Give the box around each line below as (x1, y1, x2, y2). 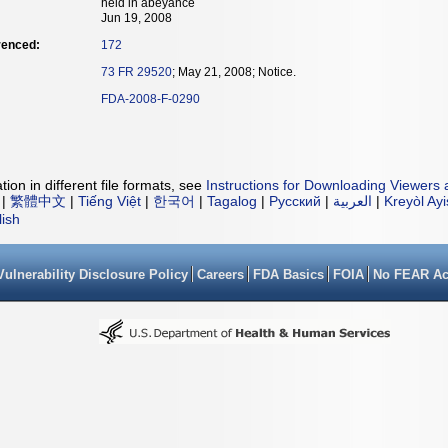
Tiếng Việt (78, 193, 141, 209)
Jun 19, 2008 (101, 11, 172, 25)
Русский (269, 193, 321, 209)
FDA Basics (253, 267, 324, 282)
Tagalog (207, 193, 257, 209)
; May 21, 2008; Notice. (172, 65, 296, 79)
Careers (197, 267, 244, 282)
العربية (333, 193, 372, 209)
